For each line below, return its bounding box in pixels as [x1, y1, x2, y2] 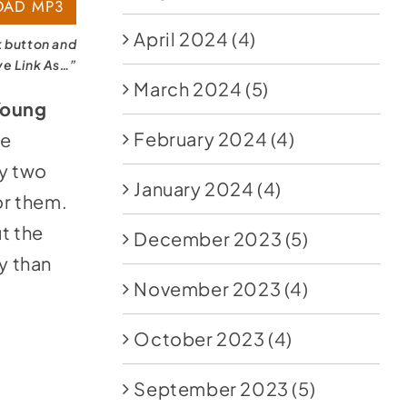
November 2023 [134, 277, 282, 300]
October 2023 [134, 327, 265, 350]
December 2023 [134, 227, 283, 250]
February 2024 [134, 127, 268, 150]
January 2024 [134, 177, 254, 200]
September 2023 [134, 377, 289, 400]
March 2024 [134, 77, 243, 100]
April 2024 [134, 27, 229, 50]
